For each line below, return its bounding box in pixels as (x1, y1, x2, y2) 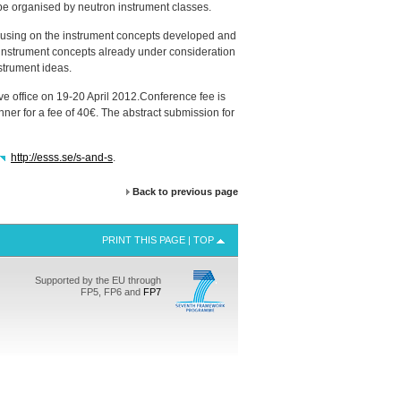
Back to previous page (132, 186, 238, 197)
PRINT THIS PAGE (102, 235, 185, 245)
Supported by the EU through (35, 275, 161, 286)
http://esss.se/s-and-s (11, 151, 113, 164)
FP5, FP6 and (81, 286, 143, 297)
